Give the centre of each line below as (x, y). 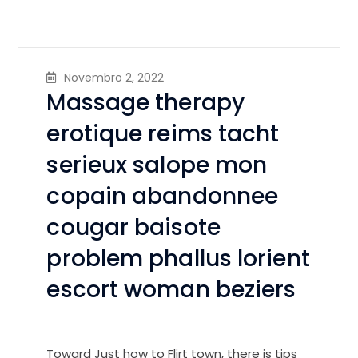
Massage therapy (145, 103)
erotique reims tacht (163, 134)
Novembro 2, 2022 (114, 78)
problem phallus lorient (178, 259)
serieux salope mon (157, 165)
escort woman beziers (171, 290)
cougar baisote (133, 228)
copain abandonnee (163, 197)
